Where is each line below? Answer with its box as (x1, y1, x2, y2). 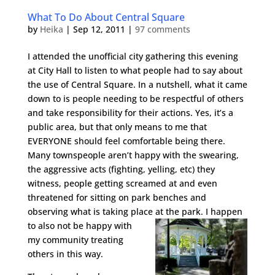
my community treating (27, 234, 123, 246)
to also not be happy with (27, 220, 132, 231)
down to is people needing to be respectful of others (27, 93, 244, 104)
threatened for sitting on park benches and (27, 192, 206, 203)
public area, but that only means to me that (27, 121, 207, 133)
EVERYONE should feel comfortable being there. (27, 135, 225, 147)
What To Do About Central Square (27, 10, 185, 24)
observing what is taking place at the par (27, 206, 196, 217)
